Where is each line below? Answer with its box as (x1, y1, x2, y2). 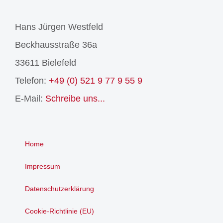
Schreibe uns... (45, 94, 105, 104)
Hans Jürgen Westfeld (15, 22, 103, 32)
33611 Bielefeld (15, 58, 76, 68)
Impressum (25, 162, 60, 171)
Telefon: (15, 76, 49, 86)
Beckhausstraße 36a (15, 40, 97, 50)
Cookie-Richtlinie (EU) (25, 207, 94, 216)
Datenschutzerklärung (25, 185, 94, 193)
